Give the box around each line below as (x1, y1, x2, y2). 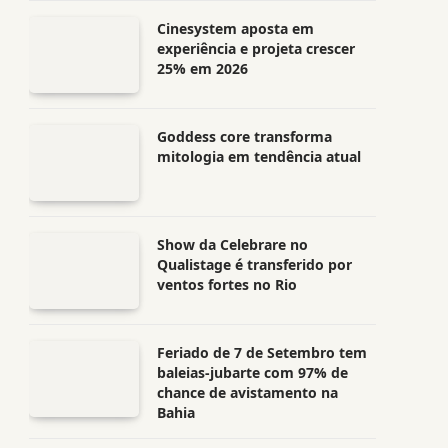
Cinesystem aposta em (157, 19, 314, 38)
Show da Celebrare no (157, 235, 308, 254)
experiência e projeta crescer (157, 39, 355, 58)
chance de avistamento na (157, 383, 338, 402)
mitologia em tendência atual (157, 147, 361, 166)
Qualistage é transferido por (157, 255, 352, 274)
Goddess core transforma (157, 127, 332, 146)
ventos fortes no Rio (157, 275, 297, 294)
